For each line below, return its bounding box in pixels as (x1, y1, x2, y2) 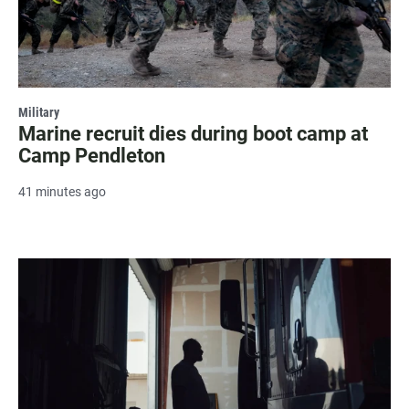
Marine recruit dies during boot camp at (18, 122, 368, 146)
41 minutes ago (18, 184, 106, 200)
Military (18, 105, 59, 121)
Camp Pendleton (18, 144, 165, 168)
